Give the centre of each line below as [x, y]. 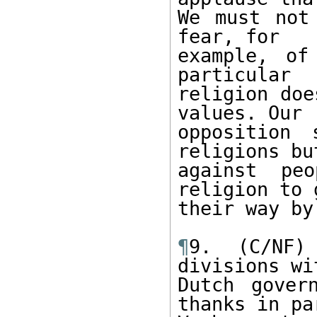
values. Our [246, 113]
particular [240, 75]
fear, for [234, 36]
